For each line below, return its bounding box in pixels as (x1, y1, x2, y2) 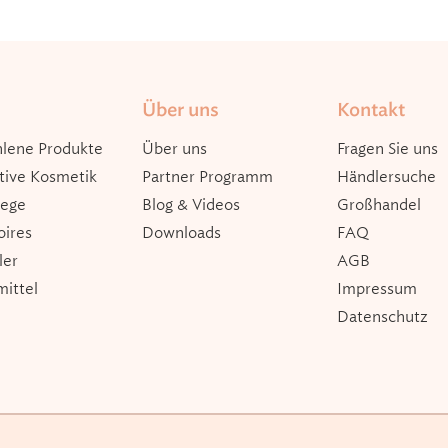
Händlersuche (336, 166, 436, 187)
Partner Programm (141, 166, 273, 187)
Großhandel (336, 194, 421, 215)
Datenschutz (336, 306, 428, 327)
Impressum (336, 278, 417, 299)
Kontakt (336, 97, 405, 122)
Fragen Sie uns (336, 138, 438, 159)
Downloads (141, 222, 221, 243)
